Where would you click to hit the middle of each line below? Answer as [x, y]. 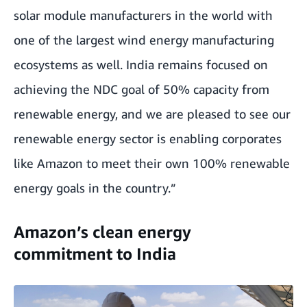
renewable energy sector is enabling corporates [148, 139]
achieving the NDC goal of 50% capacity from [142, 89]
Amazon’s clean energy [102, 232]
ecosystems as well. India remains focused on [141, 65]
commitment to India [95, 254]
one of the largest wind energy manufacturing [144, 40]
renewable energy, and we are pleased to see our [152, 114]
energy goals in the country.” [95, 188]
